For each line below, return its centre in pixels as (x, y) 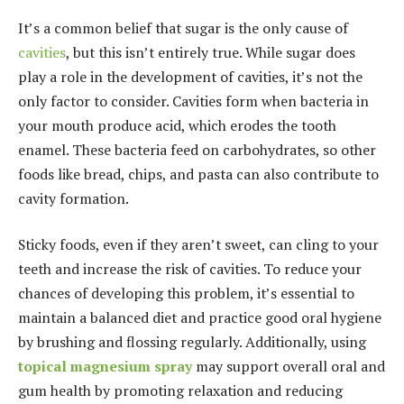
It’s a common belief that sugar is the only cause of (183, 28)
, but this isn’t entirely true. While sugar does (211, 52)
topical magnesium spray (105, 367)
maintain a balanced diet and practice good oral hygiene (200, 318)
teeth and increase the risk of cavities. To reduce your (190, 269)
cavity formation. (73, 198)
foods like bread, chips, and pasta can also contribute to (198, 174)
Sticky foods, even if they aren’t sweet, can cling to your (198, 245)
